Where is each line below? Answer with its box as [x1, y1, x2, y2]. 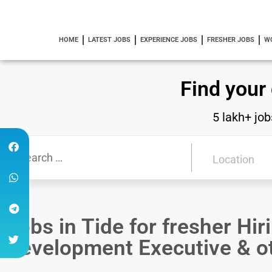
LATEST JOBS [87, 36, 131, 44]
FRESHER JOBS [206, 36, 254, 44]
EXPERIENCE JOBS [140, 36, 197, 44]
